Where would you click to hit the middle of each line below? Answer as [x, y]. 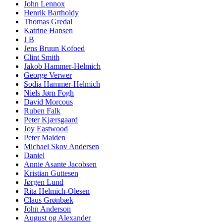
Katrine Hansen [48, 31]
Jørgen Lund [44, 182]
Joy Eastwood [46, 129]
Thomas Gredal [48, 22]
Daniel [34, 156]
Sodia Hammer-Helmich [62, 84]
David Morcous [48, 102]
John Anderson [47, 209]
